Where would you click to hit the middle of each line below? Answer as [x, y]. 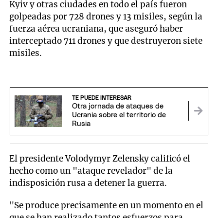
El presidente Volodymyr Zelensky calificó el [100, 159]
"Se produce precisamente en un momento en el [107, 206]
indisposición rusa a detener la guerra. [88, 183]
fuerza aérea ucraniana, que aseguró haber [96, 29]
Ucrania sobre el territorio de [119, 115]
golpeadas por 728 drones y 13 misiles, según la [106, 17]
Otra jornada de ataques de [118, 107]
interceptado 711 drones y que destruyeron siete [106, 41]
